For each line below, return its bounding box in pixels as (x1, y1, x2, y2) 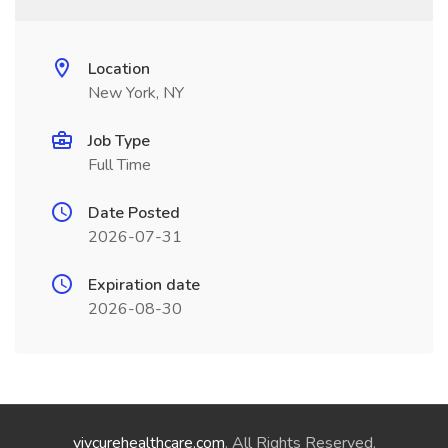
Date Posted (88, 202, 180, 224)
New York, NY (88, 82, 184, 104)
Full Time (88, 154, 151, 176)
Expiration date (88, 274, 200, 296)
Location (88, 58, 150, 80)
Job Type (88, 130, 150, 152)
